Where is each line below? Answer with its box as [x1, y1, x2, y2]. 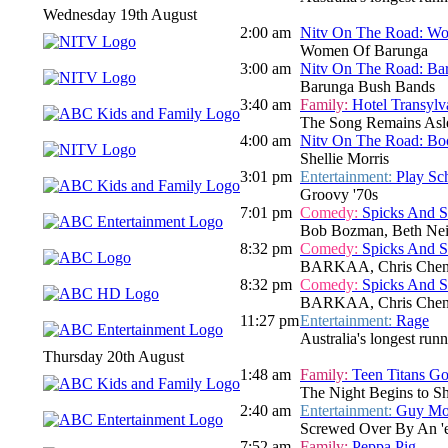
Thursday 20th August [43, 348, 184, 366]
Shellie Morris [300, 150, 389, 168]
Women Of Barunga [300, 42, 428, 60]
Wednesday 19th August [43, 6, 197, 24]
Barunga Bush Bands [300, 78, 435, 96]
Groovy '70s [300, 186, 378, 204]
